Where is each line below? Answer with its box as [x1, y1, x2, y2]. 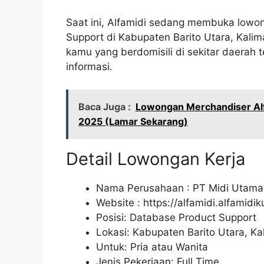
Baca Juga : [78, 100, 131, 113]
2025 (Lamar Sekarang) [78, 115, 188, 127]
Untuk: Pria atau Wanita [96, 240, 208, 253]
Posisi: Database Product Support [96, 211, 256, 223]
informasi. [66, 61, 113, 73]
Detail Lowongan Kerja [66, 148, 245, 169]
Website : [96, 196, 143, 209]
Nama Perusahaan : [96, 181, 193, 194]
